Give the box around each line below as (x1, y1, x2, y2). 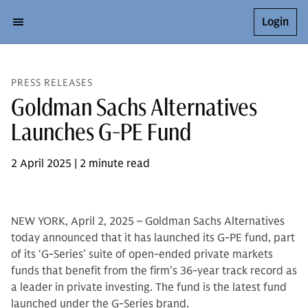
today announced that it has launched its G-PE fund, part (11, 231, 295, 245)
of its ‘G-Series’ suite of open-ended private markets (11, 247, 273, 261)
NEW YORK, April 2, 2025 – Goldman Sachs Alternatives (11, 214, 285, 228)
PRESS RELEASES (11, 77, 93, 89)
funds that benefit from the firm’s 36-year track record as (11, 264, 297, 278)
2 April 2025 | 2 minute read (11, 157, 150, 170)
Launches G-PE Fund (11, 116, 191, 147)
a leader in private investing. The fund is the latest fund (11, 280, 287, 294)
